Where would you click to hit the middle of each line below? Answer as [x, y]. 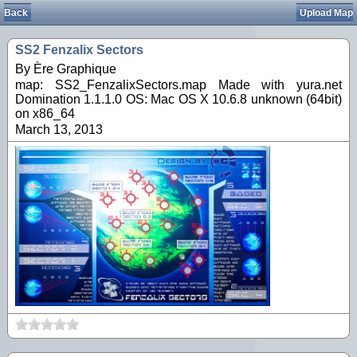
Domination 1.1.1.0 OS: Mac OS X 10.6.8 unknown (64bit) [178, 99]
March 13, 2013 [59, 129]
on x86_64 [45, 114]
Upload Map [326, 13]
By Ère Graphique [66, 69]
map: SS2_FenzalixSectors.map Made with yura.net [178, 85]
